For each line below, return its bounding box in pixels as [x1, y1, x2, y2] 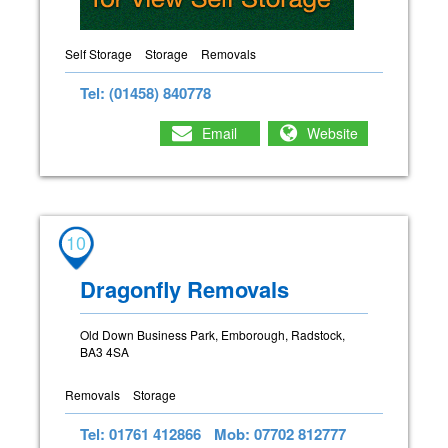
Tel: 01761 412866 [80, 422, 201, 445]
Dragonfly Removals [80, 272, 289, 305]
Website [307, 123, 358, 144]
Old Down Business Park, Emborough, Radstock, [80, 325, 345, 343]
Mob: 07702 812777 [214, 422, 346, 445]
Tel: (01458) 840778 [80, 81, 211, 104]
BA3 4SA [80, 342, 129, 360]
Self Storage [65, 44, 132, 62]
